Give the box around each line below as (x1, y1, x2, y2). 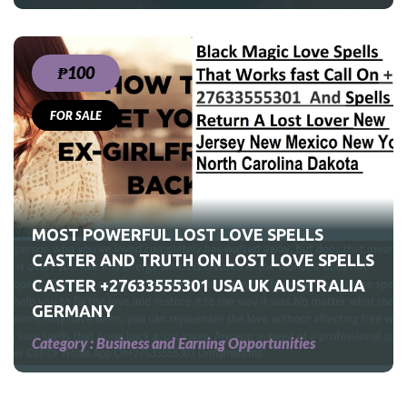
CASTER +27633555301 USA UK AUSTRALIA (32, 276, 365, 295)
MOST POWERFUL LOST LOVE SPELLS (32, 225, 323, 244)
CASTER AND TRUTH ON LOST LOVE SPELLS (32, 251, 374, 270)
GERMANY (32, 302, 114, 321)
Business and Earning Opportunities (96, 334, 315, 352)
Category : (32, 334, 96, 352)
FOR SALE (50, 108, 102, 124)
